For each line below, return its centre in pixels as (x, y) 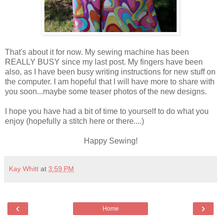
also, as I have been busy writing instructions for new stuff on (110, 72)
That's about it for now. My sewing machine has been (97, 52)
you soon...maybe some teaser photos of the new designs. (106, 92)
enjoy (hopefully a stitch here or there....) (74, 121)
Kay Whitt (24, 169)
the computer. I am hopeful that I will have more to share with (110, 82)
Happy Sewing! (110, 141)
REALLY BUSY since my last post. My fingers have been (104, 62)
